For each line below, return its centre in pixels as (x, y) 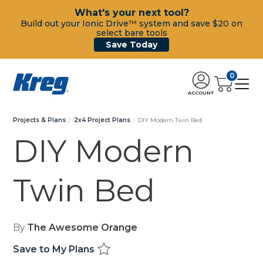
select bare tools (131, 33)
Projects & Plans (39, 120)
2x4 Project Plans (102, 120)
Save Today (131, 45)
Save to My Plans (55, 249)
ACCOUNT (201, 92)
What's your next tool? (131, 13)
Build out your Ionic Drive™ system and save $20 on (131, 23)
